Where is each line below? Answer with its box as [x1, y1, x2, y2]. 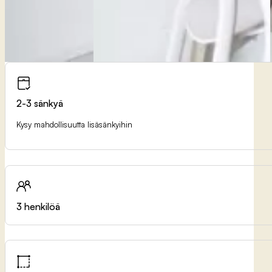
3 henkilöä [16, 200, 61, 212]
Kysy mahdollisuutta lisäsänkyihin [16, 119, 133, 129]
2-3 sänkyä [16, 97, 64, 109]
